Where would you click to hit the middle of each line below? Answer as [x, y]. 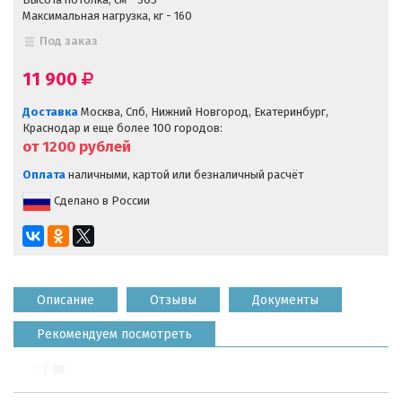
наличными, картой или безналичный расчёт [184, 174]
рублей [103, 146]
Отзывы [173, 300]
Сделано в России [100, 201]
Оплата [44, 174]
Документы [285, 300]
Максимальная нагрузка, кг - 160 [107, 15]
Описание [66, 300]
